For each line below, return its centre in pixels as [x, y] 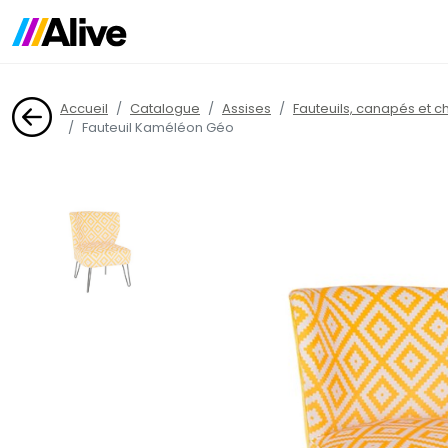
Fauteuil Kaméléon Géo [158, 128]
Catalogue [165, 109]
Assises [246, 109]
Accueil [84, 109]
